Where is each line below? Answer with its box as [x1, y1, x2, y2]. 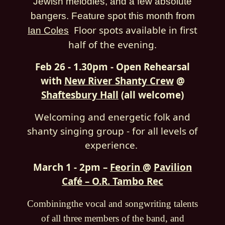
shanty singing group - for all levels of [27, 125, 198, 138]
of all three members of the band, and [41, 213, 184, 223]
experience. [85, 139, 140, 152]
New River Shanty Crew [64, 74, 174, 87]
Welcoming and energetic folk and [35, 110, 190, 124]
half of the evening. [68, 38, 157, 51]
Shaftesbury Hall [41, 88, 119, 101]
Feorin [110, 161, 143, 174]
